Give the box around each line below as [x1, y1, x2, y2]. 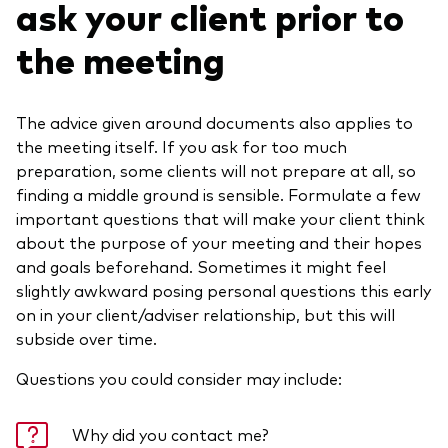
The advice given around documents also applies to [16, 110, 413, 133]
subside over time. [16, 326, 157, 349]
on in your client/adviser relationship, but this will [16, 302, 395, 325]
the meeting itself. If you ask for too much [16, 134, 347, 157]
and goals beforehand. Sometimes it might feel [16, 254, 386, 277]
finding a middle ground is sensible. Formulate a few [16, 182, 421, 205]
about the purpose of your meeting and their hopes [16, 230, 422, 253]
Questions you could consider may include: [16, 366, 342, 389]
